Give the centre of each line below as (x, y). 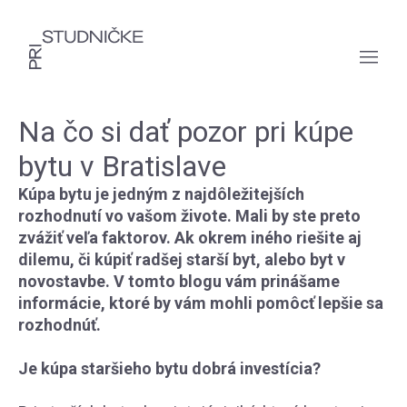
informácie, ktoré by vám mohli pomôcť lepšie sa (201, 303)
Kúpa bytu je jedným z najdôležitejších (161, 194)
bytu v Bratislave (122, 166)
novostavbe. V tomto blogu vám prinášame (179, 281)
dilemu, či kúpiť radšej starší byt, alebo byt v (182, 259)
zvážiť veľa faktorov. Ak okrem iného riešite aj (190, 238)
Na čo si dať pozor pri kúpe (186, 132)
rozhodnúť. (60, 325)
